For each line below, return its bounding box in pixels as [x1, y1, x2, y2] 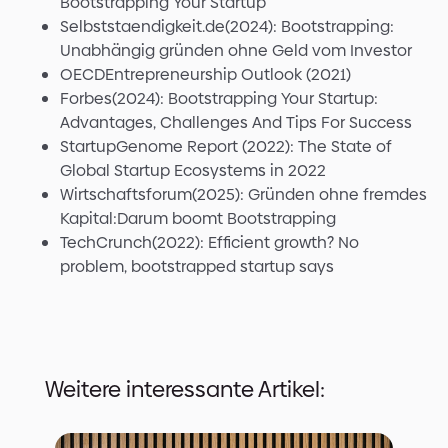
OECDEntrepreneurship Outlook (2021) [60, 63, 351, 87]
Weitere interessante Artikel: [44, 374, 325, 406]
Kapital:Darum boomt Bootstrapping [60, 207, 336, 231]
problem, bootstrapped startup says [60, 255, 334, 279]
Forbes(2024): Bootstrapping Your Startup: [60, 87, 378, 111]
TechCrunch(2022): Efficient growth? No [60, 231, 359, 255]
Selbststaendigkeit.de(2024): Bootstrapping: [60, 15, 394, 39]
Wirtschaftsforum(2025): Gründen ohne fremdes [60, 183, 427, 207]
